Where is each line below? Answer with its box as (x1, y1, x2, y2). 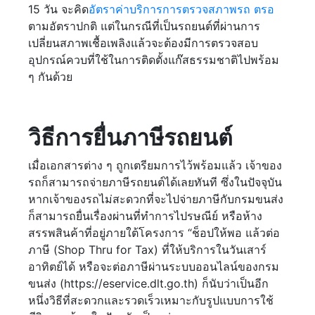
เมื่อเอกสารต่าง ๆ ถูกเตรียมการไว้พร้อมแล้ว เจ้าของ (28, 158, 282, 173)
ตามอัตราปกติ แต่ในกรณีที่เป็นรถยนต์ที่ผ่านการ (28, 19, 260, 34)
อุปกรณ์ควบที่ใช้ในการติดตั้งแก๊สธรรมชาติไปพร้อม (28, 53, 279, 67)
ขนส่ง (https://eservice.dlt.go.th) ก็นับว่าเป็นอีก (28, 276, 269, 291)
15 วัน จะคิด (28, 2, 89, 17)
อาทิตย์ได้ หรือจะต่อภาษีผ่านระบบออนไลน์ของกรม (28, 259, 279, 274)
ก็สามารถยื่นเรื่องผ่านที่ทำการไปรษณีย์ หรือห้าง (28, 209, 262, 224)
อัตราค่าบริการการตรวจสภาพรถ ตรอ (89, 2, 274, 17)
